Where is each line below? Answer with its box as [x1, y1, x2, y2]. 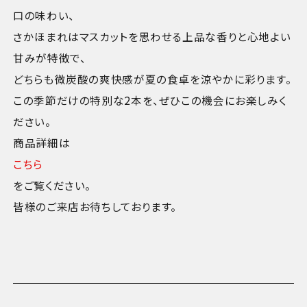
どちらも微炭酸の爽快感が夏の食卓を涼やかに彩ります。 [13, 71, 292, 86]
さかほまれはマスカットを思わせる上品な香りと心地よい [13, 28, 291, 44]
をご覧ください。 [13, 177, 92, 193]
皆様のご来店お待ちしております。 [13, 198, 177, 214]
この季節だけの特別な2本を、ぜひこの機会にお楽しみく [13, 92, 287, 108]
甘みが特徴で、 [13, 49, 86, 65]
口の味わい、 [13, 7, 75, 23]
